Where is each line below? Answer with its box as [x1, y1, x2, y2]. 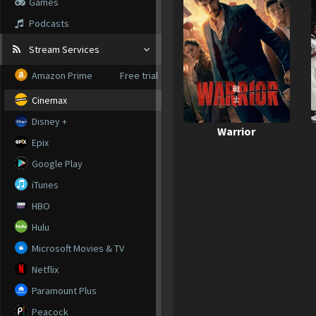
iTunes [28, 178, 61, 191]
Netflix [28, 262, 61, 276]
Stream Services [29, 42, 99, 56]
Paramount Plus [28, 284, 99, 297]
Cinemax [28, 93, 69, 107]
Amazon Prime [28, 68, 95, 82]
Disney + [28, 114, 69, 128]
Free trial [120, 68, 158, 82]
